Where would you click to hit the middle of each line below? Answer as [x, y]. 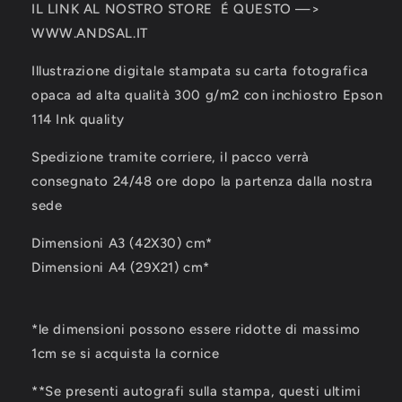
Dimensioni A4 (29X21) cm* [121, 267]
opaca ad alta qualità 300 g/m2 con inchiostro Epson [207, 95]
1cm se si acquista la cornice [126, 354]
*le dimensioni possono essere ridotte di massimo [196, 329]
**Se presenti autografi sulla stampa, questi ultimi [197, 391]
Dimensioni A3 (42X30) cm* [122, 243]
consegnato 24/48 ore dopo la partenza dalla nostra [203, 181]
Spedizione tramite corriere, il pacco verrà [170, 157]
